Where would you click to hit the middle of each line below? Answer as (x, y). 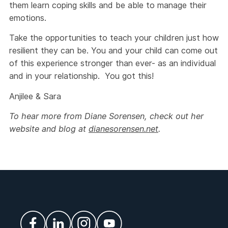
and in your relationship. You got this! (81, 76)
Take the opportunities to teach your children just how (114, 38)
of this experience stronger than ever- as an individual (112, 63)
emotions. (28, 18)
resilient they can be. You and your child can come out (113, 51)
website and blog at (49, 129)
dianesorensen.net (123, 129)
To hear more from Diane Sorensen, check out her (106, 116)
